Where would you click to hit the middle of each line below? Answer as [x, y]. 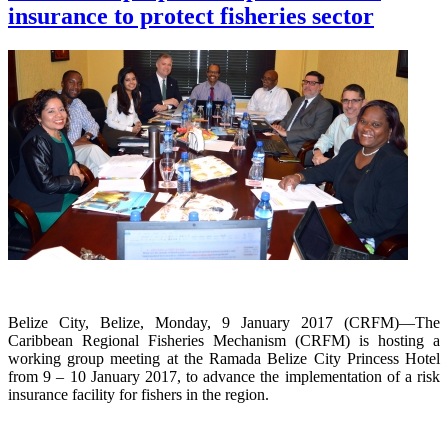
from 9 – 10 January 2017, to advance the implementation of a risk [224, 376]
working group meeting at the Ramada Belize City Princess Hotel [224, 358]
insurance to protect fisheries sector [191, 15]
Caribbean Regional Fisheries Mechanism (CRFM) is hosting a [224, 340]
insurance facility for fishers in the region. [138, 394]
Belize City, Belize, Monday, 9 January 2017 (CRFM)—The [224, 322]
